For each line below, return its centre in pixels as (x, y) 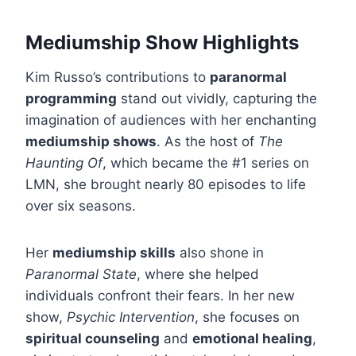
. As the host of (207, 142)
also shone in (220, 253)
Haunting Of (64, 163)
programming (71, 99)
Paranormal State (81, 275)
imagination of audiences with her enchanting (171, 120)
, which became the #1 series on (206, 163)
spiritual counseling (93, 339)
